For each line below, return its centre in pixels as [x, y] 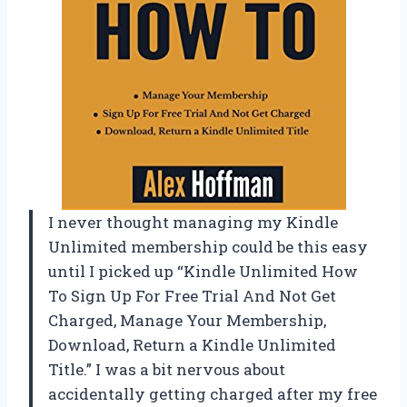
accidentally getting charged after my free [213, 394]
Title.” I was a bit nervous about [167, 370]
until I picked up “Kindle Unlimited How [203, 272]
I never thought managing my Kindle [193, 223]
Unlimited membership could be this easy [208, 247]
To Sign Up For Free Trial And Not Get [192, 296]
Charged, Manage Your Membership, [187, 321]
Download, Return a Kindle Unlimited [192, 345]
